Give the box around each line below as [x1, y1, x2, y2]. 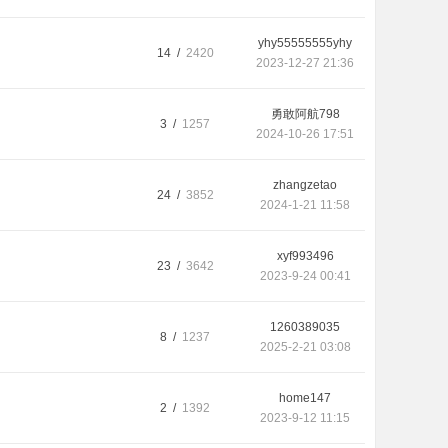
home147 [279, 391, 331, 405]
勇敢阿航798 [270, 107, 340, 121]
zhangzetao [273, 178, 337, 192]
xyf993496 [276, 249, 334, 263]
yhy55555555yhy [258, 36, 352, 50]
